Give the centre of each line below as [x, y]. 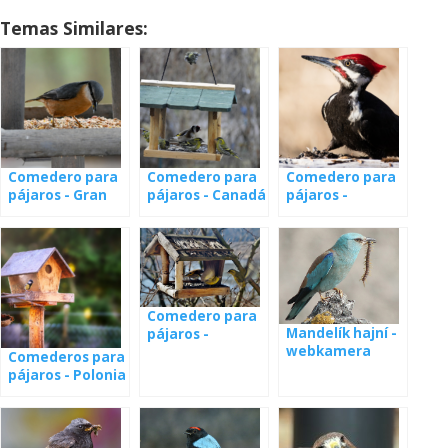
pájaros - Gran [57, 195]
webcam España [203, 351]
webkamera [328, 350]
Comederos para [66, 357]
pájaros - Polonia [67, 375]
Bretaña [37, 213]
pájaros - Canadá [206, 195]
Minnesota [323, 213]
